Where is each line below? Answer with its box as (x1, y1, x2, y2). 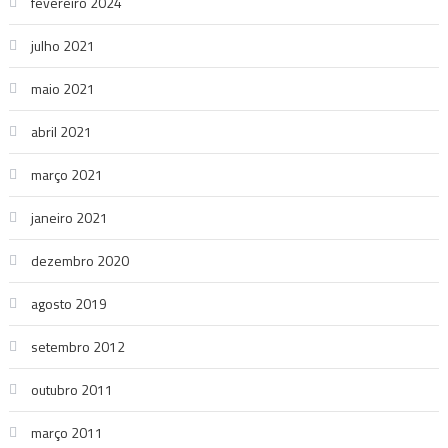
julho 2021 (30, 35, 95, 56)
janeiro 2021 (30, 207, 108, 228)
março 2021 (30, 164, 103, 185)
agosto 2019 (30, 293, 107, 314)
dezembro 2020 (30, 250, 129, 271)
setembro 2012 (30, 336, 125, 357)
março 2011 (30, 422, 103, 443)
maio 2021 (30, 78, 95, 99)
